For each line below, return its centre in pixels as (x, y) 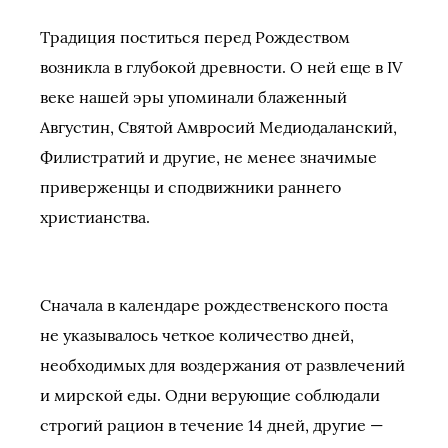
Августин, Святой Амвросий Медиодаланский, (218, 127)
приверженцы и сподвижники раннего (190, 187)
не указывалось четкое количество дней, (197, 335)
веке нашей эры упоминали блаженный (193, 97)
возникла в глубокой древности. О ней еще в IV (221, 67)
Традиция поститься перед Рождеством (195, 37)
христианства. (95, 217)
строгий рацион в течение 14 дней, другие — (211, 425)
